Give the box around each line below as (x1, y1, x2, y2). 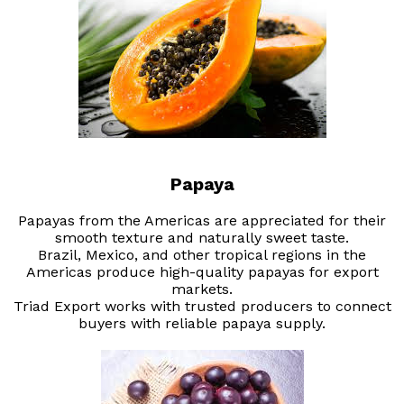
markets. (171, 280, 233, 298)
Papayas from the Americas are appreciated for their (18, 212, 386, 230)
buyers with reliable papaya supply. (78, 315, 326, 333)
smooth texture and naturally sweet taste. (55, 229, 349, 247)
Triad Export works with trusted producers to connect (13, 298, 391, 316)
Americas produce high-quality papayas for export (25, 263, 379, 281)
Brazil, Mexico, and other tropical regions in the (38, 246, 366, 264)
